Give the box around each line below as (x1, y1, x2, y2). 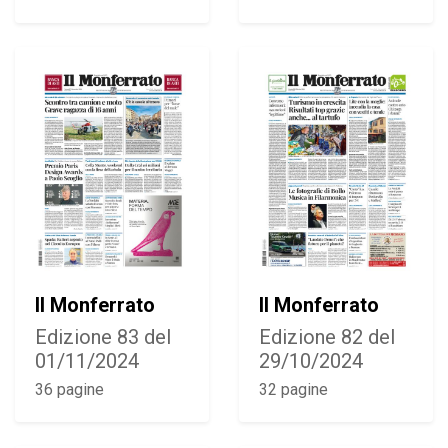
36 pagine (35, 380, 104, 400)
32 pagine (259, 380, 328, 400)
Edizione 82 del (259, 325, 395, 350)
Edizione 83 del (35, 325, 171, 350)
